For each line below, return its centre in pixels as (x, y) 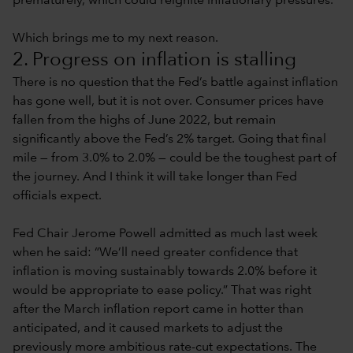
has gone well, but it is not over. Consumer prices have (168, 101)
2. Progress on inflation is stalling (154, 60)
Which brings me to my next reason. (115, 38)
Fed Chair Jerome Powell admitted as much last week (165, 234)
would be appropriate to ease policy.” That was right (162, 290)
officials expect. (57, 196)
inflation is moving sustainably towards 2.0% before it (165, 271)
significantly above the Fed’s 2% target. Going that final (169, 139)
